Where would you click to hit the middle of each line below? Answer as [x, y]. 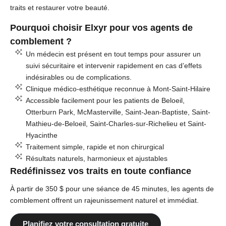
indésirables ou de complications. [78, 77]
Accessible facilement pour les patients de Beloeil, [105, 100]
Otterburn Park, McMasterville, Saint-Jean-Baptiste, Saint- [118, 112]
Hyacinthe [41, 135]
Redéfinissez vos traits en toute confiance [101, 171]
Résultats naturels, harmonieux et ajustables [96, 158]
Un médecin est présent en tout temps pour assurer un [113, 54]
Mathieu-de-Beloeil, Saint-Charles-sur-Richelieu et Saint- [116, 123]
